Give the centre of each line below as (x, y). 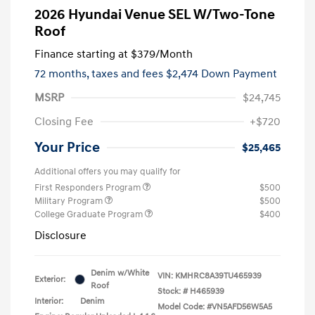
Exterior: (50, 279)
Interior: (49, 301)
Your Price (67, 147)
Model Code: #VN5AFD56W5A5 (215, 307)
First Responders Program (89, 187)
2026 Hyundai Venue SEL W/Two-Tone (155, 14)
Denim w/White (120, 273)
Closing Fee (64, 121)
